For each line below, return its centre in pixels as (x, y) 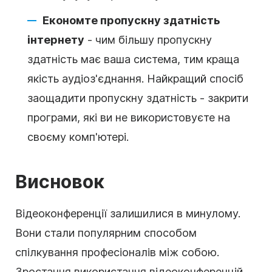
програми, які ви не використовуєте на (129, 117)
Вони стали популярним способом (106, 233)
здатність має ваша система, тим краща (133, 59)
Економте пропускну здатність (131, 20)
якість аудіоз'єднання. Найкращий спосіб (135, 78)
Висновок (60, 181)
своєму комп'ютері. (78, 137)
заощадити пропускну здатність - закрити (138, 98)
